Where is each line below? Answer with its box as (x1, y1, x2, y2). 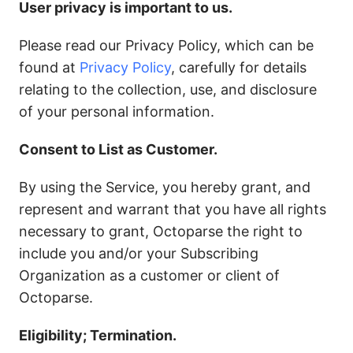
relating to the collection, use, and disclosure (19, 81, 317, 98)
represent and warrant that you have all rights (19, 201, 326, 217)
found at (19, 59, 80, 76)
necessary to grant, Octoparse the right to (19, 223, 303, 240)
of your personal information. (19, 103, 214, 120)
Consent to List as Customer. (19, 141, 217, 158)
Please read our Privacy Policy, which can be (19, 37, 314, 54)
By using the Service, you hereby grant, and (19, 179, 310, 195)
